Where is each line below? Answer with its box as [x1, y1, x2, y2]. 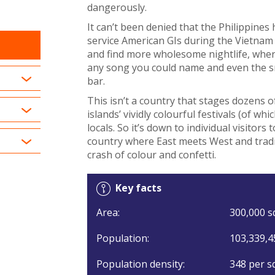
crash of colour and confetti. [87, 147, 216, 161]
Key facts [115, 180, 161, 195]
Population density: [96, 257, 185, 271]
